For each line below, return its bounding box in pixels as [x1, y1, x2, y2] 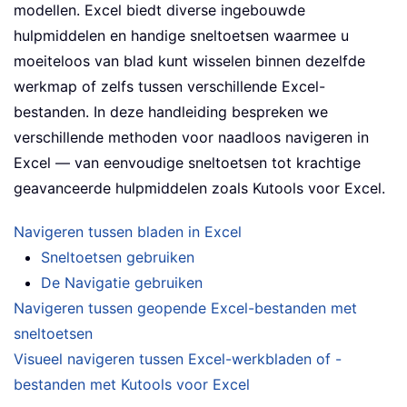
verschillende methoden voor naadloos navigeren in [14, 128, 369, 147]
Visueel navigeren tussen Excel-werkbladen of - [14, 350, 342, 369]
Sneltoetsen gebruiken [41, 248, 194, 267]
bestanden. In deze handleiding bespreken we [14, 103, 328, 122]
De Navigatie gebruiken [41, 273, 203, 293]
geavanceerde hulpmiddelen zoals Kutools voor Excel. [14, 179, 385, 198]
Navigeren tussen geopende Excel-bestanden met [14, 299, 357, 318]
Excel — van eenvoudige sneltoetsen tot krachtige [14, 154, 361, 173]
